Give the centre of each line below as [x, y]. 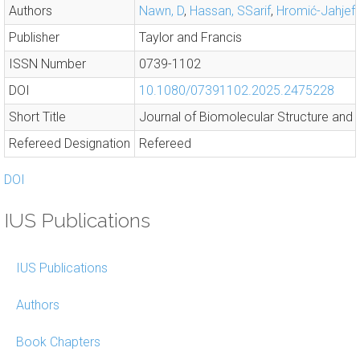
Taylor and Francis [190, 37]
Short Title [37, 117]
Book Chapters [58, 342]
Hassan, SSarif [230, 11]
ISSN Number [47, 64]
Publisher [34, 37]
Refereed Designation [70, 143]
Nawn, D [162, 11]
